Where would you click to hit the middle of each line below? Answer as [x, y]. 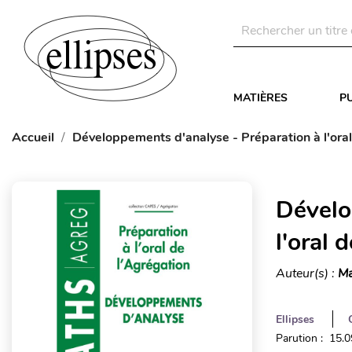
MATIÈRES [260, 98]
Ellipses [295, 319]
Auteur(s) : [306, 273]
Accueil [33, 137]
